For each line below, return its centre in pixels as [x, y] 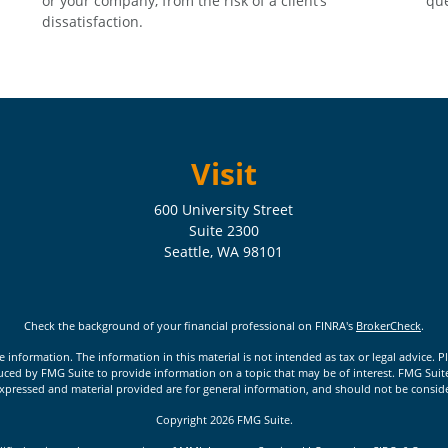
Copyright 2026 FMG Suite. [224, 419]
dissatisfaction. [93, 21]
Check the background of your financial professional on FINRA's [190, 325]
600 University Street [224, 209]
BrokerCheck [388, 325]
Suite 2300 [223, 230]
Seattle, [189, 251]
